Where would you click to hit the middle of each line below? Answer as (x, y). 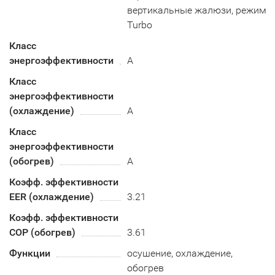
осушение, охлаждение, (180, 253)
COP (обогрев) (42, 232)
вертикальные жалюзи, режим (197, 10)
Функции (30, 253)
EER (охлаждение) (52, 197)
